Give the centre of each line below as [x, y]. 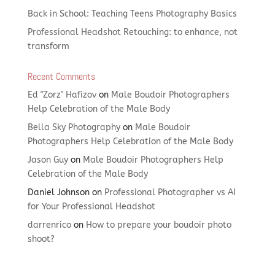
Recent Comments [61, 76]
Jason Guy [48, 160]
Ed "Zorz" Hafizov [62, 95]
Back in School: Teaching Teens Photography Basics [132, 14]
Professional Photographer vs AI [170, 192]
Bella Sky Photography [74, 127]
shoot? [41, 239]
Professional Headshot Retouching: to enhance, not [132, 32]
